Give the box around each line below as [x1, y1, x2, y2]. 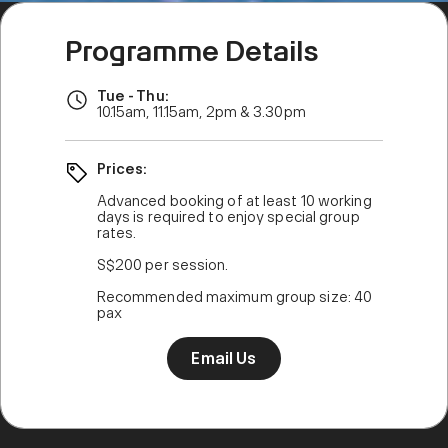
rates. [96, 224, 137, 241]
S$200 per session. [96, 256, 229, 273]
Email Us [191, 348, 257, 368]
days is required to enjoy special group [96, 208, 360, 225]
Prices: [96, 160, 148, 177]
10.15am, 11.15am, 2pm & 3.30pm [96, 104, 306, 120]
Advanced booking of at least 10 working [96, 192, 372, 209]
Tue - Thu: [96, 88, 169, 104]
